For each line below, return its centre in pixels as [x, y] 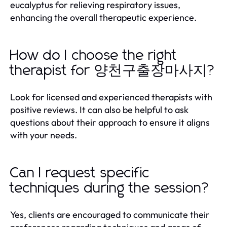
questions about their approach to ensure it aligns [110, 122]
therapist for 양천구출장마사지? [113, 71]
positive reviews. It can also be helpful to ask [99, 109]
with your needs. [44, 135]
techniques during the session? [110, 188]
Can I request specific [80, 173]
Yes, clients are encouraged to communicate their [110, 214]
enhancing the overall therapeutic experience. [103, 17]
